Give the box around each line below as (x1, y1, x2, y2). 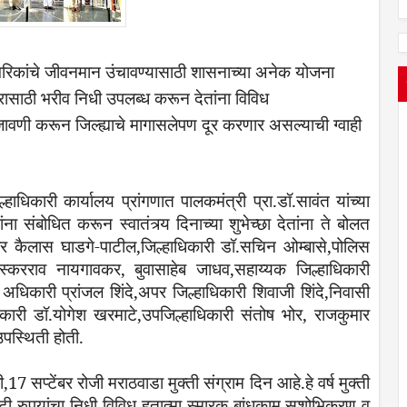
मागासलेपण (130, 113, 197, 135)
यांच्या (336, 188, 371, 212)
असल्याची (269, 113, 329, 135)
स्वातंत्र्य (119, 211, 170, 234)
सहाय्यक (234, 256, 287, 280)
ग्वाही (333, 113, 362, 135)
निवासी (329, 279, 371, 303)
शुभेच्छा (229, 211, 272, 234)
